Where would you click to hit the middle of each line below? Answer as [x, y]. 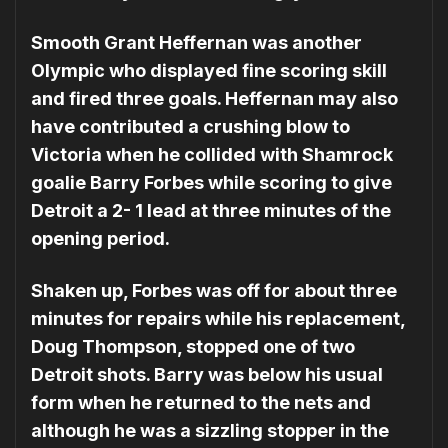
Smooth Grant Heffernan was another [196, 43]
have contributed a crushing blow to [190, 127]
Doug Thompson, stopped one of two [193, 347]
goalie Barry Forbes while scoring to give [211, 183]
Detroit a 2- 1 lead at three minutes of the [211, 211]
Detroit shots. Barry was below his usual [207, 375]
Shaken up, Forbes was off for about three [214, 291]
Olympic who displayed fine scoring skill [209, 71]
